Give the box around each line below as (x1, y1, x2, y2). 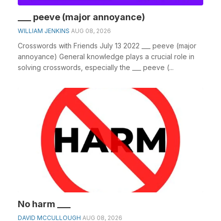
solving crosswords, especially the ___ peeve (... (18, 63, 174, 72)
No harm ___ (18, 198, 71, 209)
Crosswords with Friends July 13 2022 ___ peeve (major (18, 41, 196, 50)
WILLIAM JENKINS (18, 27, 70, 35)
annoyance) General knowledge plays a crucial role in (18, 52, 194, 61)
